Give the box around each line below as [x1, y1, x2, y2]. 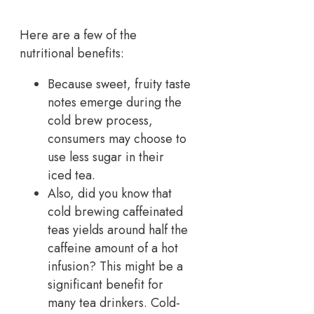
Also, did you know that [48, 184, 172, 203]
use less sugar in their [48, 148, 164, 167]
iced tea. [48, 166, 95, 185]
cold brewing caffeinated [48, 203, 183, 221]
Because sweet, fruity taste [48, 75, 191, 94]
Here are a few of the [20, 26, 137, 45]
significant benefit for [48, 275, 163, 294]
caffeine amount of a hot [48, 239, 178, 258]
